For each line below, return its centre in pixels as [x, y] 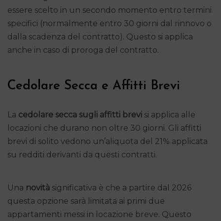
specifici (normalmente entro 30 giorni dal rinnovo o [110, 23]
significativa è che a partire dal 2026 [121, 187]
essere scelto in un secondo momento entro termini [110, 10]
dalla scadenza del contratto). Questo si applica [100, 37]
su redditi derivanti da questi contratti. [82, 154]
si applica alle [169, 114]
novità [38, 187]
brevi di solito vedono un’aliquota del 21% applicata [108, 141]
